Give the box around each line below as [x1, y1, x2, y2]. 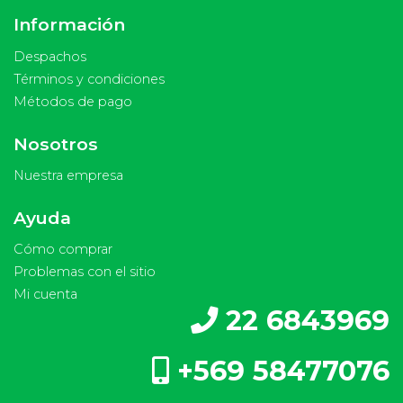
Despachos [13, 48, 86, 65]
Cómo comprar [13, 241, 112, 258]
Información [13, 13, 125, 36]
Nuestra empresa [13, 166, 123, 184]
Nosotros [13, 132, 98, 155]
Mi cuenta [13, 286, 77, 303]
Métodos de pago [13, 93, 132, 110]
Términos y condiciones [13, 70, 165, 87]
